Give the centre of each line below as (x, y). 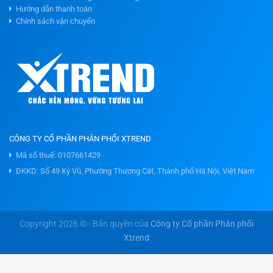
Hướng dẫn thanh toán (52, 9)
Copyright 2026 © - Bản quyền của (85, 224)
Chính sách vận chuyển (54, 21)
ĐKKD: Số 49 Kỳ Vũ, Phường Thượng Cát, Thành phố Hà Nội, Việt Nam (133, 171)
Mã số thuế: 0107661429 (56, 155)
